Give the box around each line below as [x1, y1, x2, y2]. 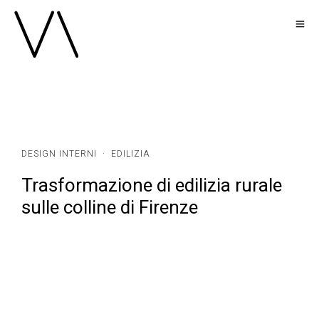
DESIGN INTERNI [21, 147, 97, 160]
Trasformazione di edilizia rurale [21, 172, 282, 199]
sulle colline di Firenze [21, 194, 198, 221]
